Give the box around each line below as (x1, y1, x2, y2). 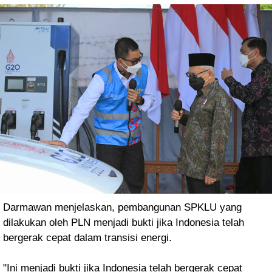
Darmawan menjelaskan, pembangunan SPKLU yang (3, 201, 242, 213)
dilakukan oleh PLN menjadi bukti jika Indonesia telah (3, 216, 244, 228)
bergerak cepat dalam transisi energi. (3, 231, 172, 243)
